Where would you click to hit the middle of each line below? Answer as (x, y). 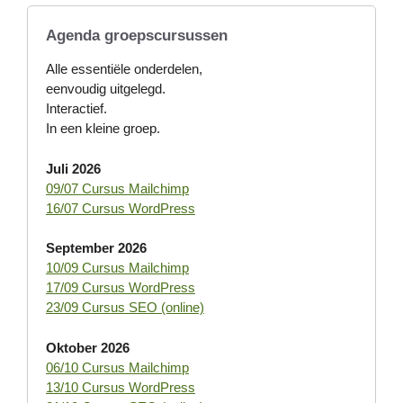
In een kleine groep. (103, 129)
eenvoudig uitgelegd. (106, 89)
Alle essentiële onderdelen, (124, 69)
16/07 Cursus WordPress (121, 208)
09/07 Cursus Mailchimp (117, 188)
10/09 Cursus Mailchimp (117, 268)
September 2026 (96, 248)
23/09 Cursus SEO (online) (125, 308)
